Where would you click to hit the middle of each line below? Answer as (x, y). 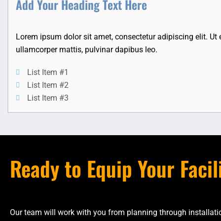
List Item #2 (48, 85)
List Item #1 (48, 73)
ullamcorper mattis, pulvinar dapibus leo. (87, 50)
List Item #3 (48, 98)
